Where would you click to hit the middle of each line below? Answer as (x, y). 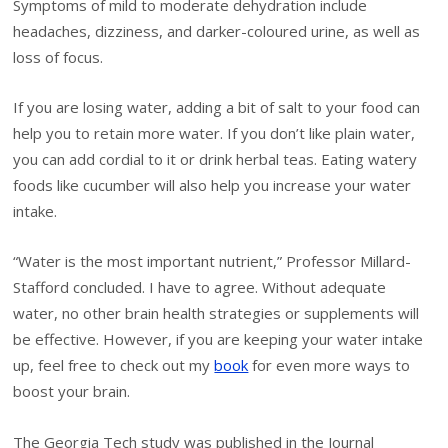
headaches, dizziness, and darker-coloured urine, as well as (217, 30)
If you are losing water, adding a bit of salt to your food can (217, 106)
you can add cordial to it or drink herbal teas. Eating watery (215, 158)
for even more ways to (329, 365)
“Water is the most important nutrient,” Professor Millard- (212, 261)
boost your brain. (72, 391)
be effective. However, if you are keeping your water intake (218, 339)
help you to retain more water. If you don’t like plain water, (214, 132)
